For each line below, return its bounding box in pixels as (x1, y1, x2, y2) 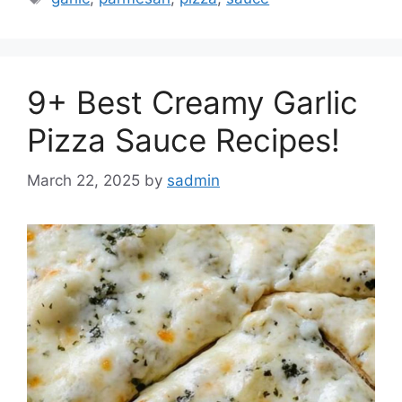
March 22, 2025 (27, 170, 140, 189)
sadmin (167, 170, 220, 189)
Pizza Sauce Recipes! (27, 121, 340, 160)
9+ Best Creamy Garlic (27, 83, 358, 122)
